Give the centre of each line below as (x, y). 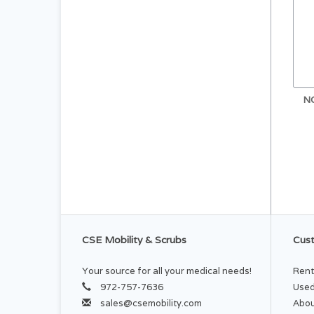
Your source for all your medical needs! (167, 271)
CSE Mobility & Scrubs (134, 240)
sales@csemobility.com (151, 303)
